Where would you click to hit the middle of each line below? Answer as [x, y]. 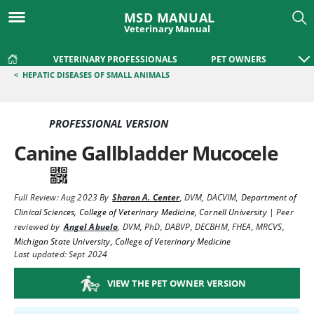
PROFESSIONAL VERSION [109, 123]
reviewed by [37, 227]
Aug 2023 [78, 197]
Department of [269, 197]
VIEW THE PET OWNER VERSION [176, 283]
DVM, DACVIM [210, 197]
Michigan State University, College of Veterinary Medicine [122, 241]
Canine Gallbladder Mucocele [146, 153]
